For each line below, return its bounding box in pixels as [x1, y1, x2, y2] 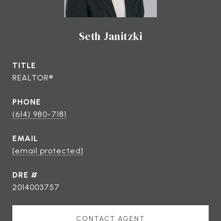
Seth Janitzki [78, 29, 143, 43]
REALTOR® [12, 73, 53, 82]
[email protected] [12, 146, 83, 155]
